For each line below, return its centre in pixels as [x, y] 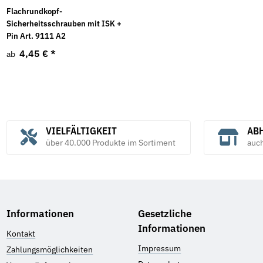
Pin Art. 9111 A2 [36, 36]
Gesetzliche [165, 214]
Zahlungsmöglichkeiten [50, 249]
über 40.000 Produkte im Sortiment [110, 143]
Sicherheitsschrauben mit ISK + [64, 24]
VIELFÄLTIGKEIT [81, 131]
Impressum [160, 248]
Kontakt [21, 233]
